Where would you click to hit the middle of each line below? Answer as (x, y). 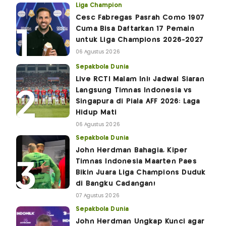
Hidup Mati (96, 112)
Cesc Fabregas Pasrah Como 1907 (140, 17)
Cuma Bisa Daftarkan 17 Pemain (135, 29)
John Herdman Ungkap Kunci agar (140, 221)
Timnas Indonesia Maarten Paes (136, 161)
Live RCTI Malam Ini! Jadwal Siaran (140, 79)
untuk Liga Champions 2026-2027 (139, 40)
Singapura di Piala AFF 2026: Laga (138, 101)
